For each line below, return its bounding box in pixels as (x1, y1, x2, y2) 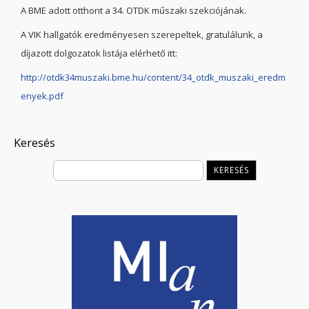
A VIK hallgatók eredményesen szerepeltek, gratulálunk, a (21, 28, 263, 41)
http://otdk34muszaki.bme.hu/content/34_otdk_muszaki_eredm (21, 71, 286, 83)
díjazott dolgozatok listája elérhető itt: (21, 47, 177, 59)
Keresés (14, 135, 55, 151)
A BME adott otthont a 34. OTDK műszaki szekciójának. (21, 4, 246, 17)
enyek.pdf (21, 90, 63, 102)
